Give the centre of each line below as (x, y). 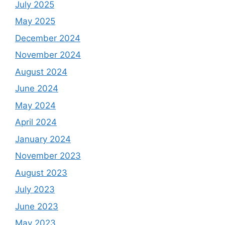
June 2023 (37, 206)
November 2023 (48, 156)
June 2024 (37, 88)
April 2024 (36, 122)
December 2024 (48, 38)
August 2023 (41, 173)
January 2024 (43, 139)
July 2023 (35, 189)
